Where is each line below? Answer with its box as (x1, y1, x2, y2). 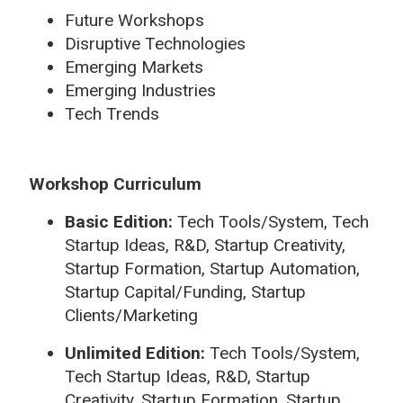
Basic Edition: (65, 210, 177, 232)
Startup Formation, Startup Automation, (65, 257, 360, 279)
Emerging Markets (65, 56, 203, 77)
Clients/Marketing (65, 304, 198, 326)
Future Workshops (65, 9, 204, 31)
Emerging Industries (65, 79, 216, 101)
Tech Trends (65, 103, 159, 124)
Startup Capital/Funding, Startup (65, 281, 306, 302)
